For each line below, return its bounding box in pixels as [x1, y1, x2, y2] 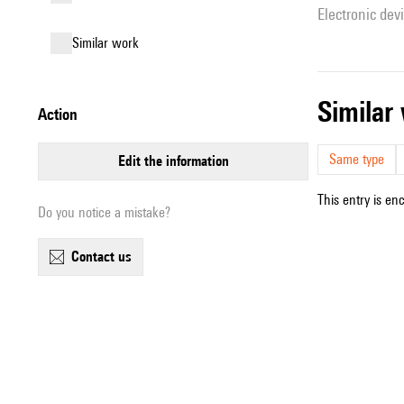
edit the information [124, 152, 229, 170]
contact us [79, 248, 132, 265]
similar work [79, 34, 139, 51]
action [47, 105, 78, 124]
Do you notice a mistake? [38, 204, 170, 221]
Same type [329, 151, 384, 168]
